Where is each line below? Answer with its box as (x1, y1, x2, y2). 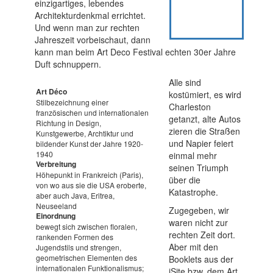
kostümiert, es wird (169, 88, 242, 101)
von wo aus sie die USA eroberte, (35, 180, 146, 191)
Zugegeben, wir (169, 204, 230, 217)
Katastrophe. (169, 186, 219, 199)
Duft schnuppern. (34, 58, 101, 71)
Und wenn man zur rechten (34, 21, 140, 34)
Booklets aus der (169, 253, 234, 266)
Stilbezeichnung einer (35, 97, 108, 108)
